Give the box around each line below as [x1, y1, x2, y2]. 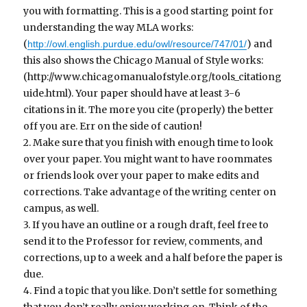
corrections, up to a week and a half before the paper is [23, 251, 283, 265]
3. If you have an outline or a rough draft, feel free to [23, 219, 269, 232]
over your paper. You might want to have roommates [23, 153, 273, 166]
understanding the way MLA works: [23, 21, 194, 34]
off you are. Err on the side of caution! [23, 120, 203, 133]
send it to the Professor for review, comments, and [23, 235, 263, 248]
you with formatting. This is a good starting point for [23, 5, 274, 18]
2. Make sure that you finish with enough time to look [23, 136, 274, 149]
